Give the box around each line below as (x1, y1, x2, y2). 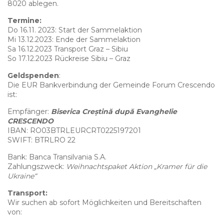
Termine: (7, 15, 41, 25)
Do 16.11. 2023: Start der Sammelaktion (7, 25, 142, 34)
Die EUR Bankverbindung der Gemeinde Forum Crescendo (7, 80, 215, 89)
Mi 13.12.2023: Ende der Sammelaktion (7, 34, 140, 44)
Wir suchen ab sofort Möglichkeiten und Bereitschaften (7, 197, 201, 207)
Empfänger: (7, 106, 51, 116)
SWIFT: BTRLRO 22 (7, 135, 75, 144)
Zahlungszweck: (7, 161, 66, 171)
